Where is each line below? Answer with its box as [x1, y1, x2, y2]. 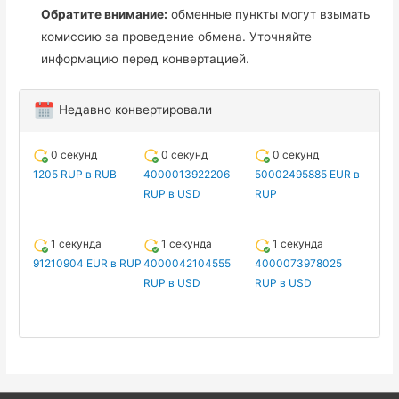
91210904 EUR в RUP [33, 256, 142, 271]
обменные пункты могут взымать [167, 6, 371, 21]
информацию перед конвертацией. [41, 51, 250, 66]
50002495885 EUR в [254, 167, 360, 182]
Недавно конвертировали [55, 102, 213, 118]
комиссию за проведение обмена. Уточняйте [41, 28, 313, 44]
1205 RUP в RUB [33, 167, 118, 182]
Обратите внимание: [41, 6, 168, 21]
